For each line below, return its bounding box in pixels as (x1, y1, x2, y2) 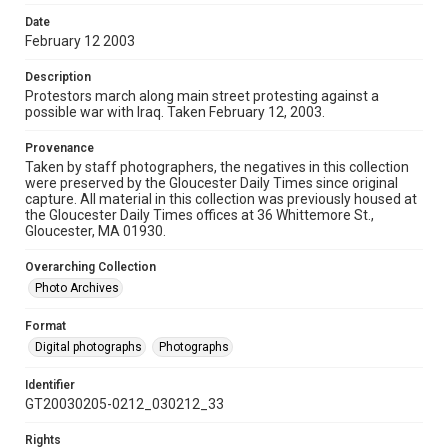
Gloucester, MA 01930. (25, 223, 166, 239)
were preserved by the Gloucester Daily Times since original (25, 175, 398, 191)
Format (25, 319, 66, 333)
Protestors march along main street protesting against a (25, 88, 379, 104)
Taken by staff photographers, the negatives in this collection (25, 159, 409, 175)
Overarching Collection (25, 260, 156, 274)
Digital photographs (35, 340, 142, 354)
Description (25, 70, 91, 84)
